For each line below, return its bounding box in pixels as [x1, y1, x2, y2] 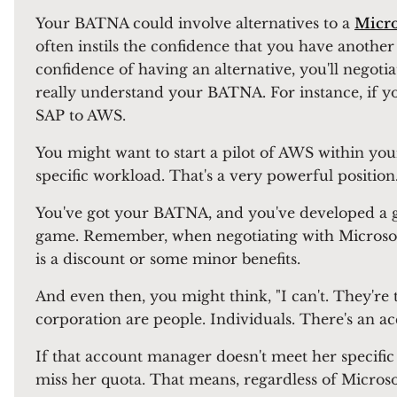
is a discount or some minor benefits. [35, 250, 300, 268]
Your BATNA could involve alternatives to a [35, 14, 354, 32]
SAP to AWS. [35, 106, 126, 124]
